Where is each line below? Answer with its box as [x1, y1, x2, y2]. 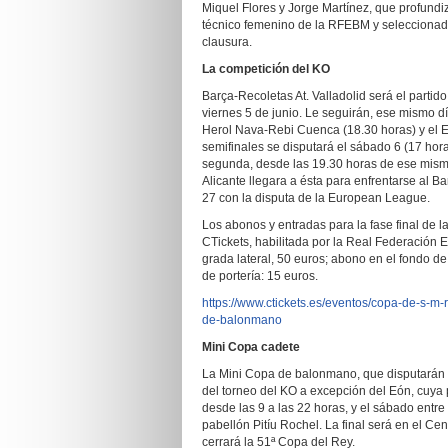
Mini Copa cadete [202, 340, 300, 354]
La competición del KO [202, 62, 330, 76]
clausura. [202, 35, 252, 49]
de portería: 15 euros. [202, 269, 318, 283]
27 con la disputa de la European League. [202, 191, 430, 205]
